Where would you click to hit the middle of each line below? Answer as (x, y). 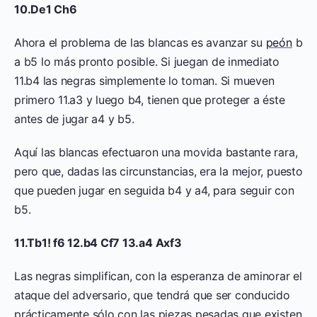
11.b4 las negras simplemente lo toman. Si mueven (144, 81)
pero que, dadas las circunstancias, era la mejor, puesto (158, 172)
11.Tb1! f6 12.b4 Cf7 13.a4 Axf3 (98, 243)
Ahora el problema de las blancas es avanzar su (140, 43)
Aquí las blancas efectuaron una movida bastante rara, (156, 152)
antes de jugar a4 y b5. (74, 119)
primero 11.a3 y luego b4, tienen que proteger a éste (150, 100)
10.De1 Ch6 (46, 10)
